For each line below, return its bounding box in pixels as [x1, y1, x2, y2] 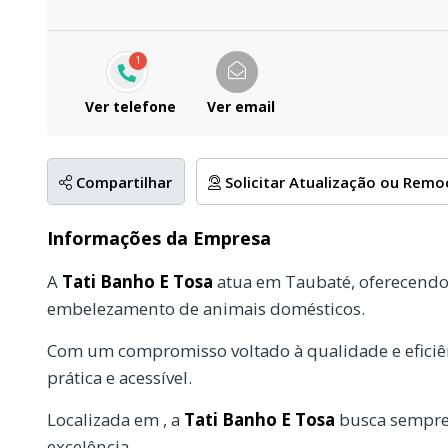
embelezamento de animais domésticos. [47, 296, 365, 320]
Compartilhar [72, 171, 173, 192]
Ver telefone [85, 96, 176, 116]
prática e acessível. [47, 365, 192, 389]
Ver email [206, 96, 275, 116]
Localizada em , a [47, 407, 184, 431]
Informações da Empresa [47, 225, 271, 250]
